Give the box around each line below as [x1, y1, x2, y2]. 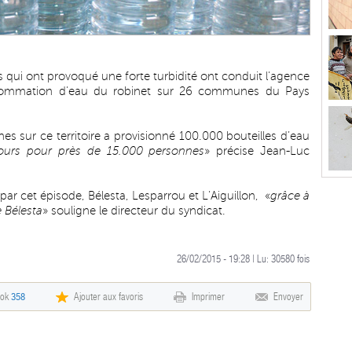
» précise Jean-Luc [204, 145, 310, 157]
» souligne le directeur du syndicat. [42, 204, 225, 217]
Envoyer [273, 291, 303, 302]
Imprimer [192, 291, 225, 302]
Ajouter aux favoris [74, 291, 143, 302]
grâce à [270, 189, 310, 202]
